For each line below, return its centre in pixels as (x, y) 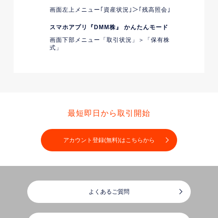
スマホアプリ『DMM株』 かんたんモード (109, 27)
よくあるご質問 (109, 192)
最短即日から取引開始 (109, 113)
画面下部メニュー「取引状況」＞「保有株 (110, 40)
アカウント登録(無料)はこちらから (109, 140)
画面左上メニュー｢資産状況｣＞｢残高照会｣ (110, 10)
